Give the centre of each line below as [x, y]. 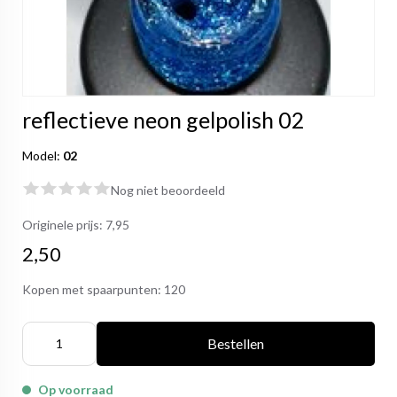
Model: [43, 156]
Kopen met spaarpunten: [93, 289]
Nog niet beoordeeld [168, 190]
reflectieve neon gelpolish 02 [163, 120]
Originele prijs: [64, 225]
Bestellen [235, 343]
